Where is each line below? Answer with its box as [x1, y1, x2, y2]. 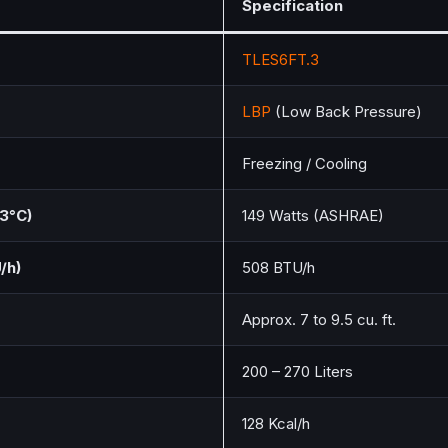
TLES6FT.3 [242, 50, 319, 70]
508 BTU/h [242, 258, 315, 278]
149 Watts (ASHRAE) [242, 206, 384, 226]
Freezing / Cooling [242, 154, 367, 174]
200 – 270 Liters [242, 362, 353, 382]
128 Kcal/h [242, 414, 310, 434]
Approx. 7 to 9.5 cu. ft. [242, 310, 396, 330]
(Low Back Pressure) [271, 102, 422, 122]
